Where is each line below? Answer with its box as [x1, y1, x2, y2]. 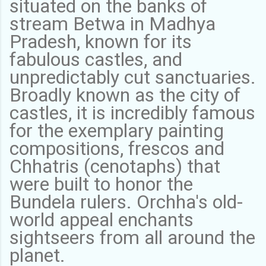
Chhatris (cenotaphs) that [9, 154, 220, 178]
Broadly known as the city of [9, 83, 240, 106]
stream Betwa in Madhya [9, 12, 216, 35]
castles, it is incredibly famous [9, 101, 255, 124]
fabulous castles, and [9, 47, 182, 71]
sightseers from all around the [9, 226, 255, 249]
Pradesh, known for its [9, 30, 192, 53]
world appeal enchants [9, 208, 194, 231]
